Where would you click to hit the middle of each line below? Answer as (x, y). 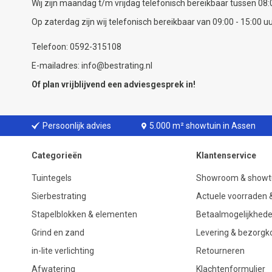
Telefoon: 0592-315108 (76, 47)
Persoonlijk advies (76, 126)
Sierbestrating (59, 196)
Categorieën (57, 155)
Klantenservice (226, 155)
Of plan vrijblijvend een (77, 84)
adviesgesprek (154, 84)
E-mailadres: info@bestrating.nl (92, 66)
